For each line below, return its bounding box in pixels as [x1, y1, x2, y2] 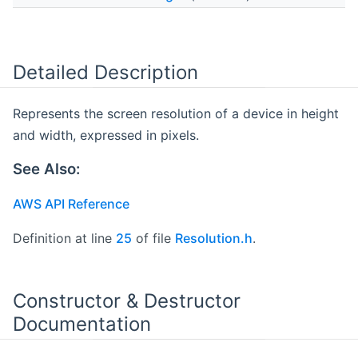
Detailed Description [13, 61, 198, 85]
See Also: [13, 159, 80, 178]
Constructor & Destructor [13, 288, 241, 312]
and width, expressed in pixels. [13, 127, 199, 143]
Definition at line [13, 229, 116, 246]
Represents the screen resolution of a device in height [13, 105, 339, 121]
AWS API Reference [13, 195, 129, 212]
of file [132, 229, 175, 246]
